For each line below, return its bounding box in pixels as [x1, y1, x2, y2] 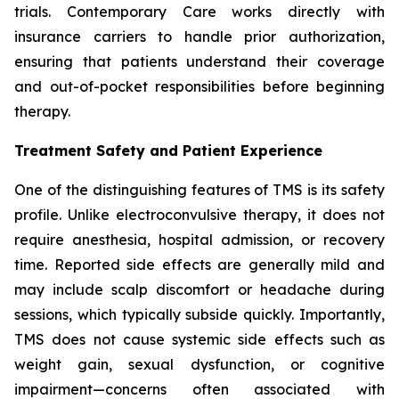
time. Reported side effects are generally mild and [14, 256, 385, 274]
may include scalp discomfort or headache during [14, 281, 385, 299]
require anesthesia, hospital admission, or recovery [14, 231, 385, 249]
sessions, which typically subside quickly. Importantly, [14, 305, 385, 324]
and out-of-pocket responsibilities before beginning [14, 77, 385, 96]
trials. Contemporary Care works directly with [14, 3, 385, 21]
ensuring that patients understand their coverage [14, 53, 385, 71]
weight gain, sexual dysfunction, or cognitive [14, 355, 385, 374]
